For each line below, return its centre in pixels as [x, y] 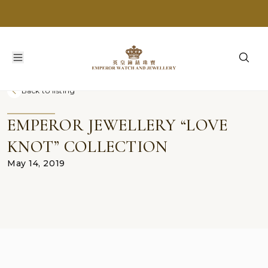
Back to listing [48, 91]
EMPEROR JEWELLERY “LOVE [118, 125]
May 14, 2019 [36, 163]
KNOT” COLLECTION [88, 147]
